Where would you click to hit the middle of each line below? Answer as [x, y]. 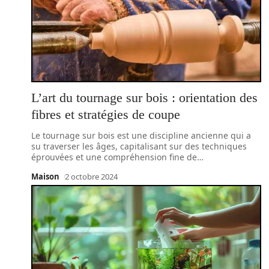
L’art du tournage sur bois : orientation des [144, 98]
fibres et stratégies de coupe [106, 114]
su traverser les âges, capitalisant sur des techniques [139, 146]
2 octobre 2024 [91, 177]
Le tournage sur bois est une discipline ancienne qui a [141, 135]
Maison [45, 177]
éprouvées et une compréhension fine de [114, 157]
